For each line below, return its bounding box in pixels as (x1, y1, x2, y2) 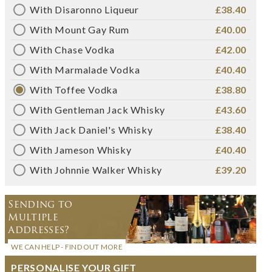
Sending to (8, 197, 73, 211)
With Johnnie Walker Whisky (30, 163, 163, 175)
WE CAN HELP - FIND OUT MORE (11, 242, 123, 251)
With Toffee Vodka (30, 83, 118, 95)
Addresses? (8, 223, 70, 236)
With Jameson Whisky (30, 143, 132, 155)
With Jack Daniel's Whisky (30, 123, 153, 135)
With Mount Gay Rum (30, 23, 129, 35)
